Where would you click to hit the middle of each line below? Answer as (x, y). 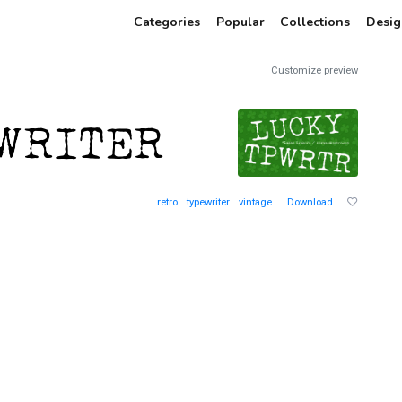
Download (310, 202)
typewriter (208, 202)
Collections (315, 22)
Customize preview (315, 70)
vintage (255, 202)
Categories (167, 22)
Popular (240, 22)
